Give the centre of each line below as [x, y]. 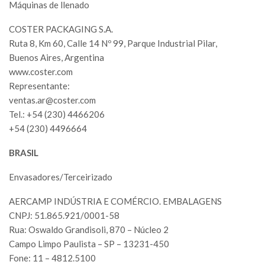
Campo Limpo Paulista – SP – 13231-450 [89, 244]
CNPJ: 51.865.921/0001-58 [64, 216]
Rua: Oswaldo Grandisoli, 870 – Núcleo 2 [89, 230]
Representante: [39, 86]
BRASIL [24, 153]
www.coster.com [41, 72]
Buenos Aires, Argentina [56, 58]
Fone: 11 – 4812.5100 [52, 258]
